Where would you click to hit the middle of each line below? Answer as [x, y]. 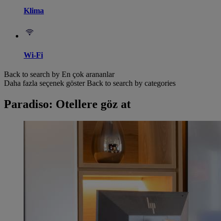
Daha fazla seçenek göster [44, 83]
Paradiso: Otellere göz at [67, 104]
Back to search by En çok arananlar [59, 74]
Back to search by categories [131, 83]
